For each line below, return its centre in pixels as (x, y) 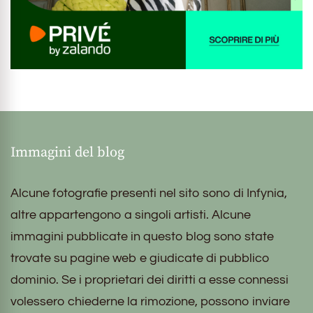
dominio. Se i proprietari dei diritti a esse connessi (150, 279)
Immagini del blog (67, 152)
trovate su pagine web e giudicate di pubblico (140, 258)
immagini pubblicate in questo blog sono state (142, 236)
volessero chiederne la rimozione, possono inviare (150, 301)
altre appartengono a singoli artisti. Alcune (131, 214)
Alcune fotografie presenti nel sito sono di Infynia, (149, 193)
